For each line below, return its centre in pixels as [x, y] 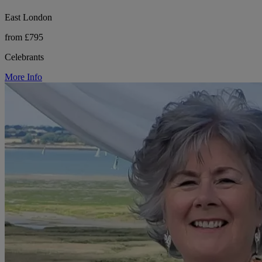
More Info [23, 77]
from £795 [24, 37]
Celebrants [24, 57]
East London [28, 17]
